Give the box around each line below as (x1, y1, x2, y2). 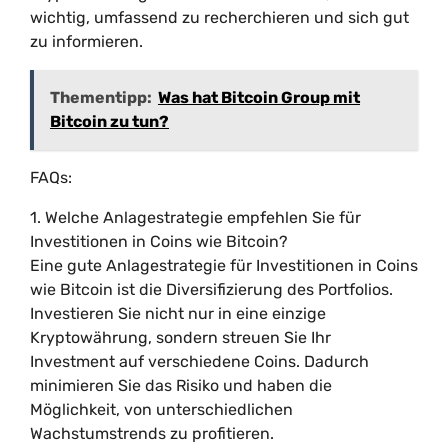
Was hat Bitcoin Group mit (158, 88, 360, 107)
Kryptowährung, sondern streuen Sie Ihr (30, 328, 331, 347)
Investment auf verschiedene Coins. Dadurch (30, 352, 369, 371)
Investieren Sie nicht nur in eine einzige (30, 304, 326, 323)
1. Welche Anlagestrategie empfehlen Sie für (30, 208, 361, 227)
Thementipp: (50, 88, 152, 107)
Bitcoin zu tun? (50, 112, 169, 131)
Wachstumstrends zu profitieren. (30, 424, 274, 443)
